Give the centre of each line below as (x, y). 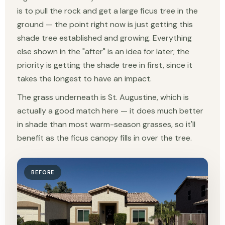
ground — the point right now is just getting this (105, 24)
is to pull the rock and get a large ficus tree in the (107, 11)
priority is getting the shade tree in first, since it (105, 65)
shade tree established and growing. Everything (104, 38)
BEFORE (43, 172)
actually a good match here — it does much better (110, 110)
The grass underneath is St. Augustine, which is (103, 97)
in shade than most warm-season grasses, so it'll (106, 124)
